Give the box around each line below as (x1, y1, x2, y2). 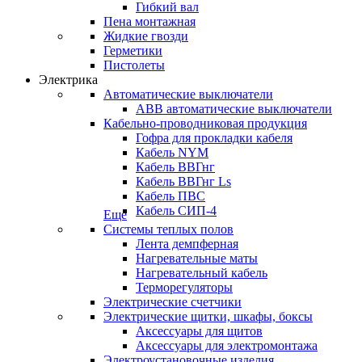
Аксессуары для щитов (136, 324, 263, 338)
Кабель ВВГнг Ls (136, 175, 231, 188)
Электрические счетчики (103, 295, 242, 309)
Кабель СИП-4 (136, 204, 217, 217)
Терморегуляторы (136, 280, 233, 294)
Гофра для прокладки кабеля (136, 131, 293, 145)
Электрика (39, 73, 98, 86)
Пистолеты (103, 58, 165, 72)
